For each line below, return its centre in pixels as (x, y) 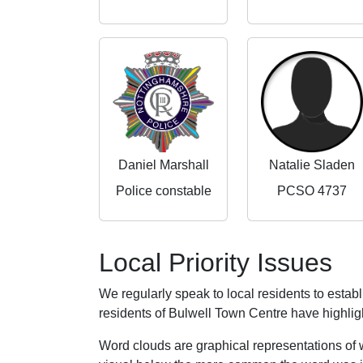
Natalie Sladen (312, 164)
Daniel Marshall (163, 164)
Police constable (163, 190)
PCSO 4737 (312, 190)
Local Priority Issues (216, 262)
